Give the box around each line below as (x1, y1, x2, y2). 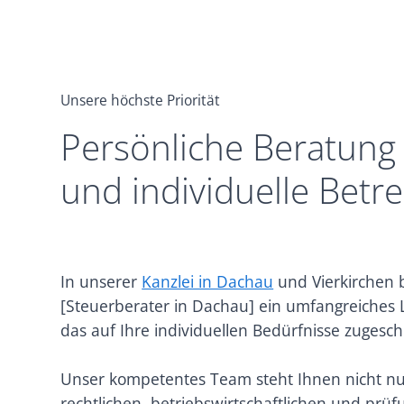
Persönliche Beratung (60, 122, 397, 171)
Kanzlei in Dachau (142, 271, 274, 292)
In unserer (60, 271, 142, 292)
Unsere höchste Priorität (60, 90, 221, 110)
